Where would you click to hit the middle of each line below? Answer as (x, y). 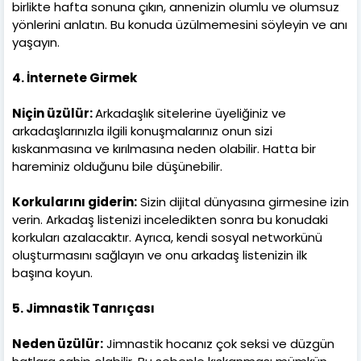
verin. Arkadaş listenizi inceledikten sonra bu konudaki (170, 220)
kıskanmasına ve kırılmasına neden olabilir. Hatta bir (164, 149)
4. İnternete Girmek (76, 78)
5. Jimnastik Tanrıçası (85, 309)
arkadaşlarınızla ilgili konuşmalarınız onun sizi (142, 131)
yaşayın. (36, 43)
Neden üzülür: (58, 344)
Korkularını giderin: (75, 202)
